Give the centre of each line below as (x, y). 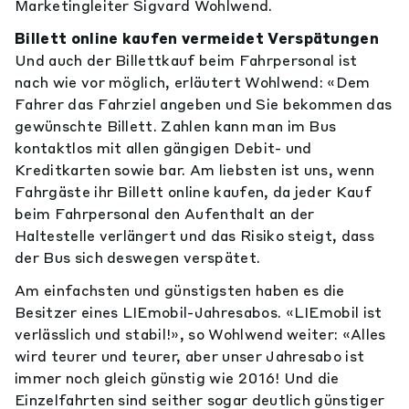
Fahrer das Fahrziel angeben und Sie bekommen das (204, 104)
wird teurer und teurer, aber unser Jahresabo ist (190, 356)
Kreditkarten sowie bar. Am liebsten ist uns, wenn (195, 170)
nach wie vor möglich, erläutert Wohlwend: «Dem (193, 82)
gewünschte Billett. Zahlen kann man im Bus (176, 126)
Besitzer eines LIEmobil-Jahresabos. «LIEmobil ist (199, 312)
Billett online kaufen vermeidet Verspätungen (197, 38)
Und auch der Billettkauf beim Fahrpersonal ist (186, 60)
